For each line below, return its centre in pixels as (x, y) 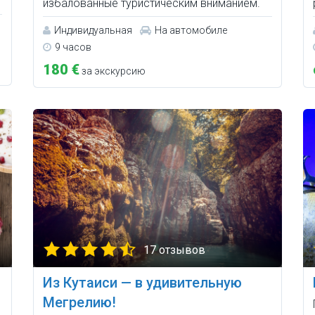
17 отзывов (175, 250)
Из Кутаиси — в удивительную (143, 283)
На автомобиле (191, 30)
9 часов (73, 47)
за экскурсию (113, 71)
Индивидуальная (94, 30)
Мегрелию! (80, 303)
